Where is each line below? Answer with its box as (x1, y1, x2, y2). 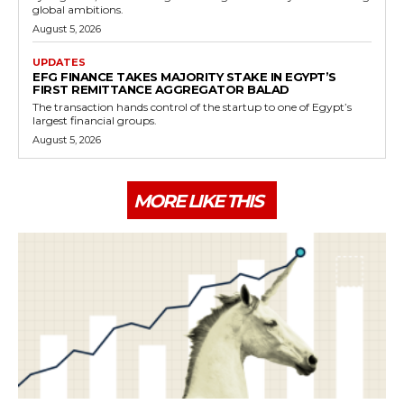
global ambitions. (32, 3, 124, 17)
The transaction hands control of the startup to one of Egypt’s (32, 100, 352, 115)
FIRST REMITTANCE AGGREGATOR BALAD (32, 82, 289, 97)
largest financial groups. (32, 114, 157, 128)
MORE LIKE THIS (133, 190, 262, 213)
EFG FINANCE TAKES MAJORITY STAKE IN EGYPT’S (32, 69, 336, 85)
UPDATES (32, 56, 86, 69)
